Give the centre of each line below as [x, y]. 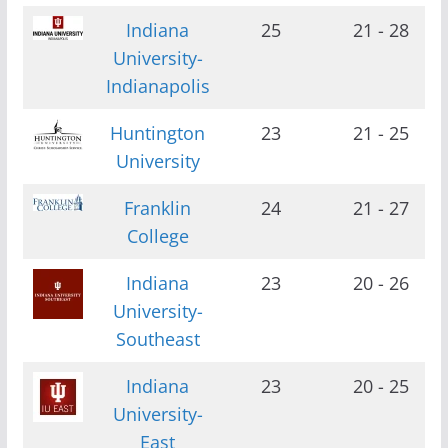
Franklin [158, 207]
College [157, 235]
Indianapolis [157, 85]
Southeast [157, 338]
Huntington [158, 132]
